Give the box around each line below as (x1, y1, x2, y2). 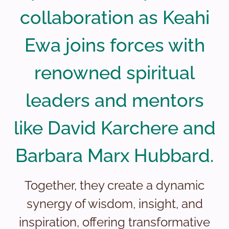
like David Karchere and (13, 117, 216, 139)
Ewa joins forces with (24, 34, 205, 56)
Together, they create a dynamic (25, 178, 204, 193)
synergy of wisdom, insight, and (26, 196, 203, 212)
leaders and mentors (25, 89, 204, 111)
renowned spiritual (34, 62, 195, 83)
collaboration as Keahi (19, 7, 210, 28)
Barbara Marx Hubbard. (15, 145, 214, 166)
